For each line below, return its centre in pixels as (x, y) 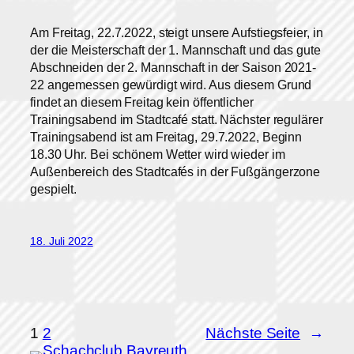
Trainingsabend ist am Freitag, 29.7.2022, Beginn (166, 136)
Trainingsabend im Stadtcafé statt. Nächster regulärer (177, 119)
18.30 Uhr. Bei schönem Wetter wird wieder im (158, 154)
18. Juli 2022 (62, 241)
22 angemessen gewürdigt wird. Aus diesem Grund (171, 84)
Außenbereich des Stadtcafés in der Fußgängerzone (175, 171)
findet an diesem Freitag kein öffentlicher (142, 102)
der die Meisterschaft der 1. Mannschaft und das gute (175, 49)
